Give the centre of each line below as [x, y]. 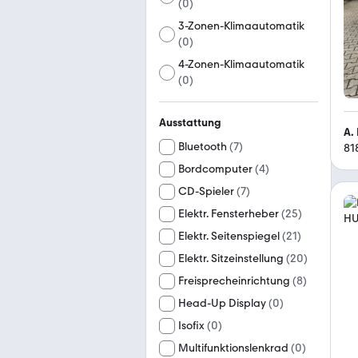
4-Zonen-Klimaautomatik [242, 64]
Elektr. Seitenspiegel [229, 236]
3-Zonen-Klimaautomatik [242, 26]
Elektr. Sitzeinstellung [231, 259]
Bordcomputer [215, 169]
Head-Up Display [222, 303]
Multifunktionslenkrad [233, 348]
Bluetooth [203, 147]
